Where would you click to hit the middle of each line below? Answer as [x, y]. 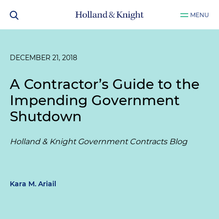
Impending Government [95, 100]
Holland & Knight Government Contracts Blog [99, 142]
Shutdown [46, 116]
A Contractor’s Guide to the [105, 84]
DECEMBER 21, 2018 [44, 58]
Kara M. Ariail [33, 184]
